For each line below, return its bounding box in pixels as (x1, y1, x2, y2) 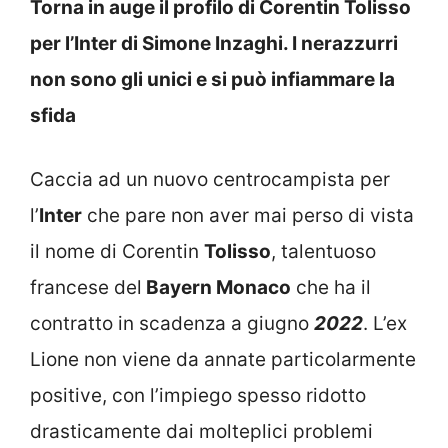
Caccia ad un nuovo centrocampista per (30, 168, 390, 191)
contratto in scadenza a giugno (30, 312, 314, 335)
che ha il (291, 276, 371, 299)
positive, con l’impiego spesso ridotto (30, 384, 366, 407)
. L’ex (363, 312, 407, 335)
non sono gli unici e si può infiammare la (30, 67, 395, 91)
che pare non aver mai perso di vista (82, 204, 414, 227)
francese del (30, 276, 142, 299)
